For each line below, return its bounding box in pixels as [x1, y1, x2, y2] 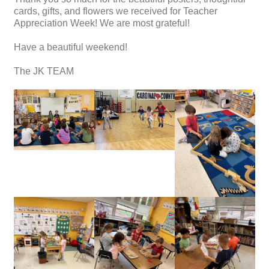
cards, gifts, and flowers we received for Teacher [14, 6, 217, 17]
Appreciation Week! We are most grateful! [14, 18, 190, 29]
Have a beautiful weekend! [14, 42, 127, 53]
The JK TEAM [14, 66, 74, 77]
